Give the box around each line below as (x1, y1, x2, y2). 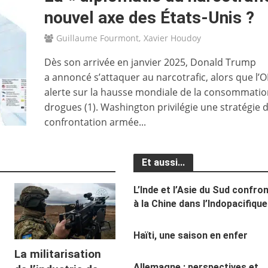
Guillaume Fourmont (56, 32, 139, 44)
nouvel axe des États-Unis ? (44, 7, 254, 28)
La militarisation (14, 247, 102, 261)
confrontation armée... (44, 115, 146, 129)
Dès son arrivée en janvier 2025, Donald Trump (44, 55, 256, 69)
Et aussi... (141, 156, 185, 168)
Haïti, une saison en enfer (133, 229, 248, 241)
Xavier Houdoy (143, 32, 201, 44)
